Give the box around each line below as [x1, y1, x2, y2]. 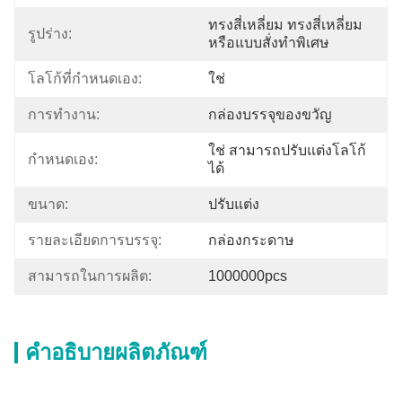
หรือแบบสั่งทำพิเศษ [208, 35, 329, 50]
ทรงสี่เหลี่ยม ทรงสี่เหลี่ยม [208, 17, 363, 32]
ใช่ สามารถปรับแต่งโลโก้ [208, 143, 366, 158]
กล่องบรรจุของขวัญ [208, 107, 332, 122]
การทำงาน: [28, 107, 100, 122]
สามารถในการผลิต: [28, 268, 152, 284]
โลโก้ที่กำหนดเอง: [28, 71, 142, 86]
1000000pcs [208, 268, 287, 284]
